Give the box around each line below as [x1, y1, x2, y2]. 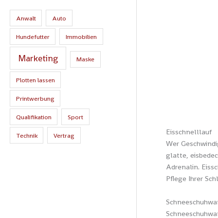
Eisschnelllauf [165, 127, 212, 137]
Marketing [18, 53, 58, 64]
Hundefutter [16, 32, 50, 41]
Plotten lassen [16, 75, 55, 84]
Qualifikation [16, 112, 52, 121]
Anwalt [16, 14, 36, 22]
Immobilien [66, 32, 97, 41]
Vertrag [54, 131, 75, 140]
